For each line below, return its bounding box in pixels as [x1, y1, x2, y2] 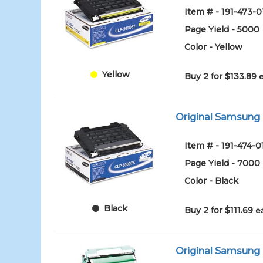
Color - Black [184, 176, 239, 186]
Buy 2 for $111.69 [184, 205, 256, 215]
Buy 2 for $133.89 [184, 71, 259, 82]
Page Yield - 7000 [184, 158, 261, 168]
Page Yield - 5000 [184, 24, 260, 35]
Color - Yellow [184, 42, 243, 52]
